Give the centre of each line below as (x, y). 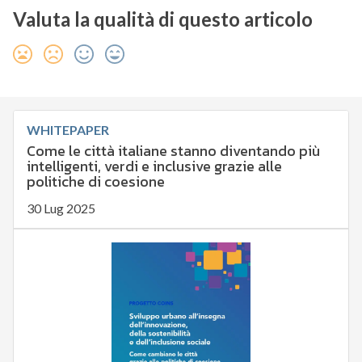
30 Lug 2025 (61, 208)
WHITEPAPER (67, 130)
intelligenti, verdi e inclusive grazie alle (154, 166)
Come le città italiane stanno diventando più (173, 151)
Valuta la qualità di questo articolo (162, 19)
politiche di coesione (95, 182)
